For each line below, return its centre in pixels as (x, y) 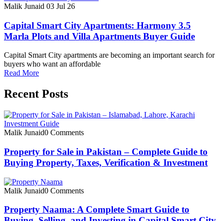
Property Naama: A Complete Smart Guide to (97, 210)
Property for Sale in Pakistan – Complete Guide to (106, 151)
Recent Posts (36, 94)
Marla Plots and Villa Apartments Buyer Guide (99, 36)
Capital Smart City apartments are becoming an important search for (109, 55)
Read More (21, 73)
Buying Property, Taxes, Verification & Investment (106, 162)
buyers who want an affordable (52, 64)
